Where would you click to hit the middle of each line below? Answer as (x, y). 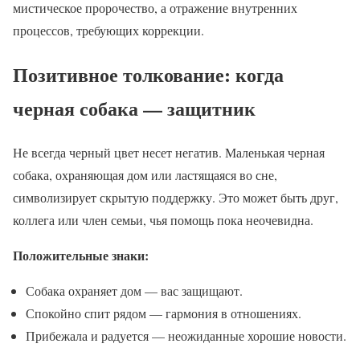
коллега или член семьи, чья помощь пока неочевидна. (163, 219)
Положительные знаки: (81, 255)
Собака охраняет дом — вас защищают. (134, 290)
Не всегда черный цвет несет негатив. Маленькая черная (169, 152)
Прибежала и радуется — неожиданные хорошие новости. (186, 335)
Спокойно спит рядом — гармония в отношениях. (164, 313)
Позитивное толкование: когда (148, 74)
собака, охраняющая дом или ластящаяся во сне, (145, 174)
